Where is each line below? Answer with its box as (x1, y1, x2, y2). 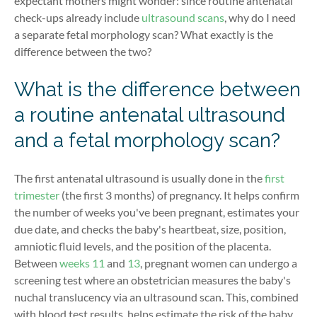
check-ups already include (14, 11, 142, 25)
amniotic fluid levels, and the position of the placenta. (14, 238, 271, 253)
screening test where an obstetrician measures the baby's (14, 272, 291, 287)
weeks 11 (59, 255, 105, 270)
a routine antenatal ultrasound (14, 103, 285, 127)
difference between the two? (14, 45, 154, 59)
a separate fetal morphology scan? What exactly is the (14, 28, 273, 42)
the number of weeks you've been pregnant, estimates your (14, 204, 299, 219)
